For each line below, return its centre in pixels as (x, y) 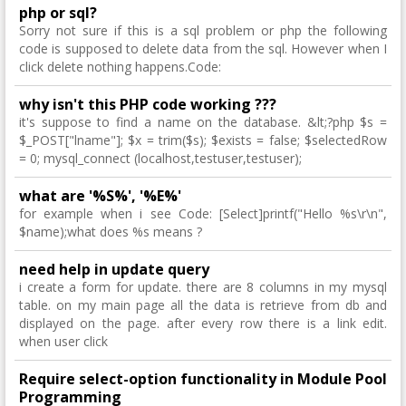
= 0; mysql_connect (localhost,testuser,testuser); (160, 158)
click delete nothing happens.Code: (120, 67)
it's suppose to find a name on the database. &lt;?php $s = (203, 122)
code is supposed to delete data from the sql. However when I (203, 48)
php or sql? (58, 13)
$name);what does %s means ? (111, 232)
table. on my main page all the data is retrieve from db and (203, 305)
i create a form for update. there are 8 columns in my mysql (203, 287)
